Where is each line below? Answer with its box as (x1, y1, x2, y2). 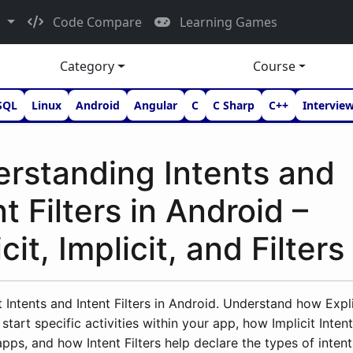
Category (59, 58, 114, 75)
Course (252, 58, 295, 75)
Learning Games (176, 13, 277, 31)
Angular (134, 98, 177, 113)
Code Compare (49, 13, 142, 31)
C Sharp (213, 98, 255, 113)
